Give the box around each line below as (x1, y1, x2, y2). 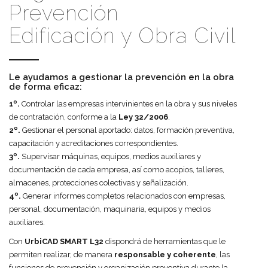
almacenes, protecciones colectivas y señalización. (9, 178, 188, 187)
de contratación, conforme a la (9, 112, 118, 121)
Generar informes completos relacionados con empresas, (21, 191, 226, 200)
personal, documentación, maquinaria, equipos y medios (9, 204, 211, 214)
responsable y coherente (114, 249, 216, 259)
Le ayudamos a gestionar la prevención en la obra (9, 71, 234, 83)
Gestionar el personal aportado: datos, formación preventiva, (20, 125, 234, 135)
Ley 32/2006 (118, 112, 168, 121)
